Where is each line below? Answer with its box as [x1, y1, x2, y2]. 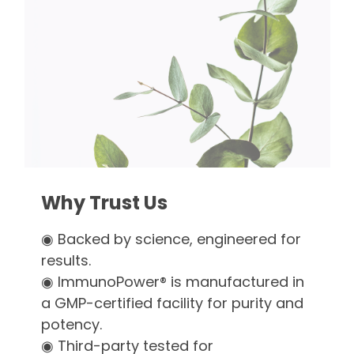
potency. [40, 314, 102, 335]
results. [40, 250, 91, 271]
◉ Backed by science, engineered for [40, 229, 301, 250]
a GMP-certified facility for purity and [40, 293, 303, 314]
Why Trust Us [40, 190, 171, 217]
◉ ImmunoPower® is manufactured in [40, 272, 304, 292]
